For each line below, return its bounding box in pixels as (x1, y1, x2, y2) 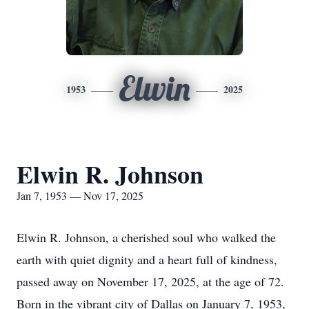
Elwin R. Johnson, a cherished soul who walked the (17, 229, 276, 246)
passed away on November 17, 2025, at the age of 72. (17, 273, 284, 290)
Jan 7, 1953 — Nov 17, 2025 (17, 188, 143, 203)
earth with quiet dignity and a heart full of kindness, (17, 251, 277, 268)
